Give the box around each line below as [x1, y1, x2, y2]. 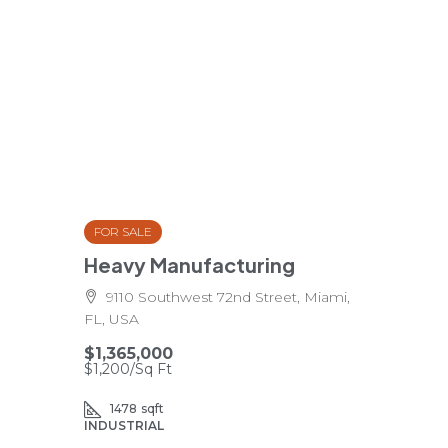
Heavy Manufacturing [84, 252, 295, 277]
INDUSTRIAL [84, 418, 164, 433]
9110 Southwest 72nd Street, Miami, [106, 288, 350, 306]
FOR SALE [94, 224, 152, 239]
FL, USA [84, 310, 139, 328]
